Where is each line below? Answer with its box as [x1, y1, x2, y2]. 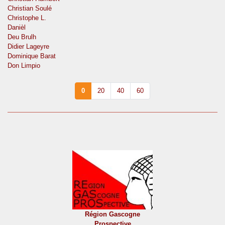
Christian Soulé [8, 5, 52, 13]
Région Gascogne [85, 210, 140, 218]
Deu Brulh [8, 33, 36, 41]
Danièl [8, 24, 26, 32]
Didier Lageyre [8, 43, 49, 51]
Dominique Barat [8, 52, 56, 60]
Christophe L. [8, 14, 46, 22]
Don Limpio [8, 62, 40, 70]
